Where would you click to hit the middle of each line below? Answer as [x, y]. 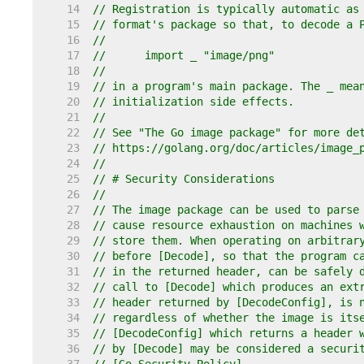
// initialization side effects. [193, 102]
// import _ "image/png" [210, 55]
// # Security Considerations [184, 179]
